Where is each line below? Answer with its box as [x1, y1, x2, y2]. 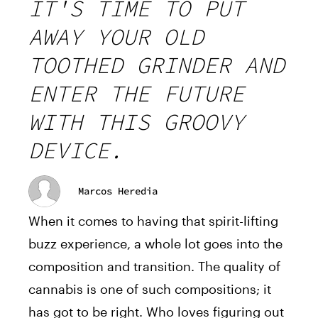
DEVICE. [28, 136, 123, 165]
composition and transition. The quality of [28, 258, 280, 274]
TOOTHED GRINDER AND [28, 50, 285, 79]
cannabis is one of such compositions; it [28, 280, 271, 297]
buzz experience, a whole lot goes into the [28, 235, 283, 251]
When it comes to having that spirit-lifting [28, 212, 278, 229]
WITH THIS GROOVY [28, 107, 244, 136]
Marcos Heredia [78, 185, 158, 198]
